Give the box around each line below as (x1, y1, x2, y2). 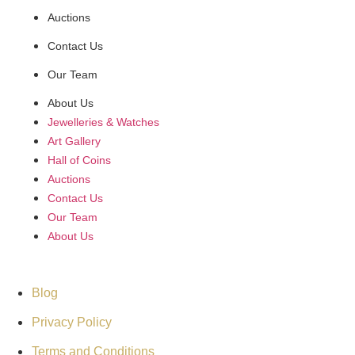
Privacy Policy (32, 315, 112, 329)
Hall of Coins (48, 153, 111, 166)
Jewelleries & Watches (48, 115, 159, 128)
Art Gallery (48, 134, 101, 147)
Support (150, 267, 205, 284)
